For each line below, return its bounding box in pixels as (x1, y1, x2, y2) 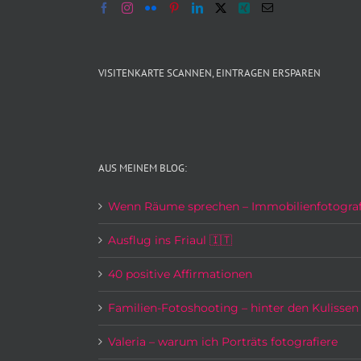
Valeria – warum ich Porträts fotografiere (108, 334, 338, 350)
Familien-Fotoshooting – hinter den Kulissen (108, 301, 359, 316)
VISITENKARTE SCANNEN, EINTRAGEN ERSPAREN (98, 66, 321, 81)
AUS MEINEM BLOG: (98, 161, 187, 176)
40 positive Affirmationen (108, 267, 252, 282)
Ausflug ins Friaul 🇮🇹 (108, 233, 232, 248)
